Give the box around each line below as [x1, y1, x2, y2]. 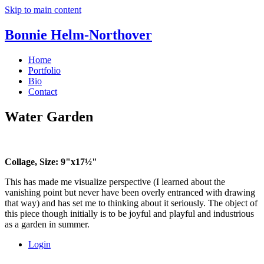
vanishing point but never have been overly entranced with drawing [5, 187, 255, 197]
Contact [28, 86, 57, 97]
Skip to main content [5, 5, 81, 15]
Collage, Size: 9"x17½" [5, 156, 97, 167]
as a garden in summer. [5, 219, 90, 229]
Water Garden [5, 108, 93, 124]
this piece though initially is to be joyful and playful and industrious [5, 208, 254, 219]
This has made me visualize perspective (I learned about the [5, 176, 225, 187]
